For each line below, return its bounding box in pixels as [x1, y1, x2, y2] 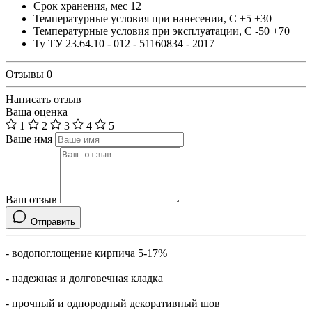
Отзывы [6, 68, 47, 81]
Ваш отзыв [6, 194, 57, 206]
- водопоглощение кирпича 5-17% [6, 247, 167, 260]
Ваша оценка [6, 106, 68, 118]
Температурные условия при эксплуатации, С [33, 25, 255, 38]
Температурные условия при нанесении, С [33, 13, 240, 25]
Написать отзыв [6, 93, 81, 106]
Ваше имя [6, 133, 52, 146]
